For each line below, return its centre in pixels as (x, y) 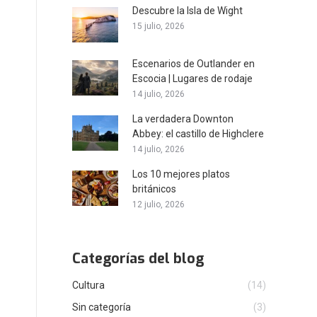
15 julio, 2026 (158, 26)
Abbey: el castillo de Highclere (198, 134)
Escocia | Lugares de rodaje (192, 79)
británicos (154, 189)
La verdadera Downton (183, 119)
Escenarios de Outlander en (194, 64)
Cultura (88, 285)
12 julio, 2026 (158, 204)
